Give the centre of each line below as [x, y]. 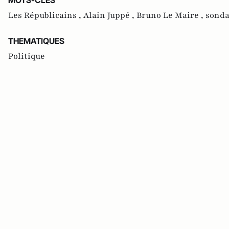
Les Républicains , [46, 15]
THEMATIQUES [36, 41]
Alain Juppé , [110, 15]
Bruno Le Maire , [171, 15]
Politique [27, 56]
